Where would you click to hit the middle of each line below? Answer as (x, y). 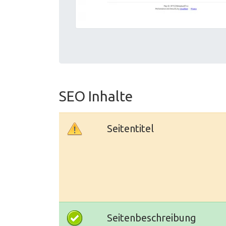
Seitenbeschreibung (152, 218)
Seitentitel (130, 128)
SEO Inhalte (96, 96)
